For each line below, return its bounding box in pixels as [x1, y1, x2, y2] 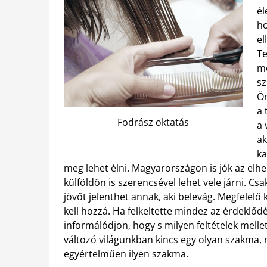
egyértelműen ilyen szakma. [64, 247, 188, 260]
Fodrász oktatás [117, 115, 189, 129]
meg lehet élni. [64, 162, 132, 175]
